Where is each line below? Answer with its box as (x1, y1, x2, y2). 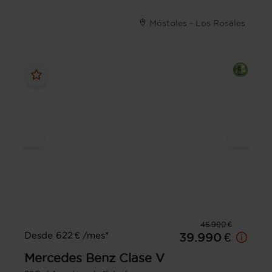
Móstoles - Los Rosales (149, 18, 245, 29)
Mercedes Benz (24, 251, 115, 265)
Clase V (119, 251, 165, 265)
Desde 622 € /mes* (24, 230, 109, 241)
